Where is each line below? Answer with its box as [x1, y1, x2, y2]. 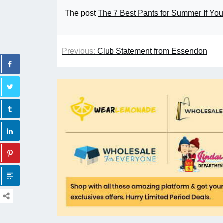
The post [65, 9, 98, 17]
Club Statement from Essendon [97, 47, 207, 55]
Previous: [62, 47, 95, 55]
